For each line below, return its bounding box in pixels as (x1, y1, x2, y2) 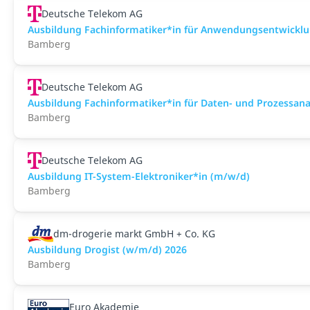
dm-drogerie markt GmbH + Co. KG (53, 227, 215, 240)
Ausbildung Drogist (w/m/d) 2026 (28, 243, 187, 256)
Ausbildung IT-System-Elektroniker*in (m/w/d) (28, 170, 250, 183)
